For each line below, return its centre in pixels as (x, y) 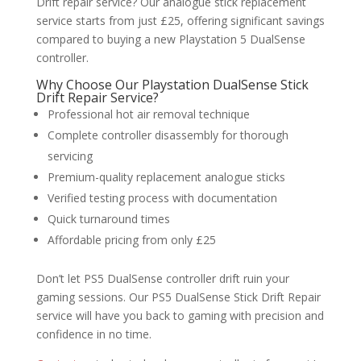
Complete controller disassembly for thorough (168, 135)
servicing (70, 156)
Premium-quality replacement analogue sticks (166, 177)
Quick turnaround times (108, 219)
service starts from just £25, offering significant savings (180, 21)
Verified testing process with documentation (162, 198)
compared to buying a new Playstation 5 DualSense (170, 39)
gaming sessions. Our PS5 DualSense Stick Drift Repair (178, 297)
